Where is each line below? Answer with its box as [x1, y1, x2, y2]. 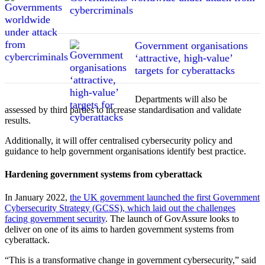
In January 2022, [5, 192, 70, 203]
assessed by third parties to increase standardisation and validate [5, 104, 241, 115]
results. [5, 115, 31, 125]
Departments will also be [135, 93, 227, 104]
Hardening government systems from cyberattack [5, 169, 202, 179]
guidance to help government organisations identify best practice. [5, 146, 246, 156]
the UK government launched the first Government [70, 192, 260, 203]
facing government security [5, 214, 105, 224]
